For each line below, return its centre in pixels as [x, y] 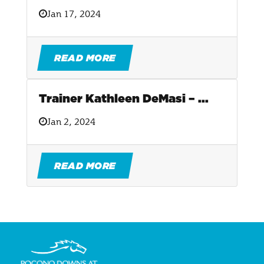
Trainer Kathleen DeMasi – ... [124, 98]
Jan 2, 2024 [71, 121]
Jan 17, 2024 [74, 13]
